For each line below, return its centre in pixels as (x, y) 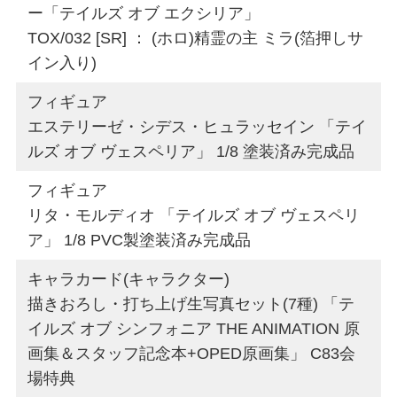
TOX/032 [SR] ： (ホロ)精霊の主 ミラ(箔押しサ (196, 38)
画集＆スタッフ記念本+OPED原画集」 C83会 (192, 353)
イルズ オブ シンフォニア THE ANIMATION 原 (194, 328)
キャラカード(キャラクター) (129, 279)
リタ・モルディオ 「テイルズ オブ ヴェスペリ (194, 215)
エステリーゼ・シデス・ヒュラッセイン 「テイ (198, 126)
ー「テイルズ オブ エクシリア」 (144, 13)
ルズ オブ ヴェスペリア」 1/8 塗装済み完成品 (191, 151)
